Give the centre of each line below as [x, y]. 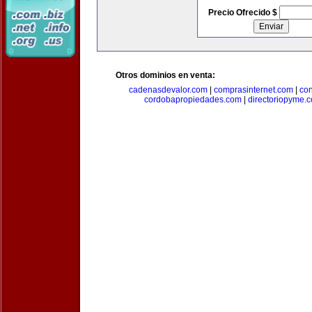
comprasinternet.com [253, 90]
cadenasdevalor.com [168, 90]
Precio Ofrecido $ [243, 13]
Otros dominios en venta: [165, 75]
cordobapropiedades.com [193, 100]
